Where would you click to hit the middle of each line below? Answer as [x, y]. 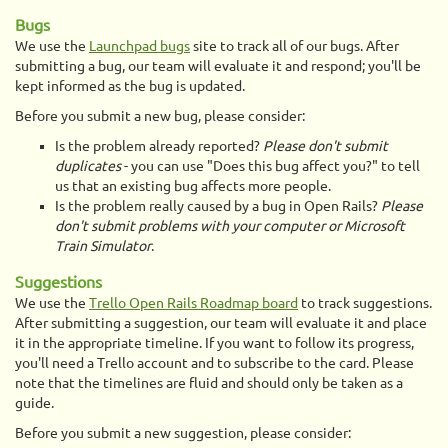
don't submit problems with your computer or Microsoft [230, 226]
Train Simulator [103, 246]
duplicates [88, 166]
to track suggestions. [365, 303]
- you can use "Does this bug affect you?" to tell [270, 166]
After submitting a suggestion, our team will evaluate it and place [221, 323]
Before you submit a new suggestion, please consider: [183, 433]
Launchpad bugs [139, 46]
